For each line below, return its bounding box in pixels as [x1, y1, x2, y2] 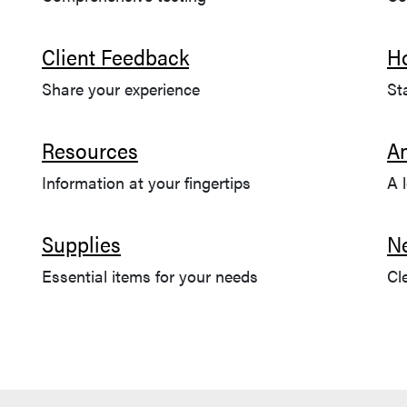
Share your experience [42, 77, 200, 100]
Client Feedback [42, 41, 189, 72]
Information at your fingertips [42, 171, 251, 194]
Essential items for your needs [42, 264, 258, 287]
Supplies [42, 228, 121, 259]
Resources [42, 134, 138, 165]
